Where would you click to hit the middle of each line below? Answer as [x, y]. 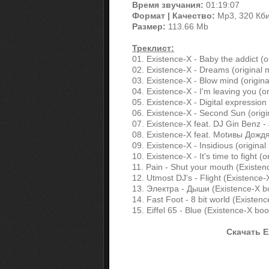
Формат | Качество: [174, 16]
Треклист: [153, 48]
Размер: [149, 26]
